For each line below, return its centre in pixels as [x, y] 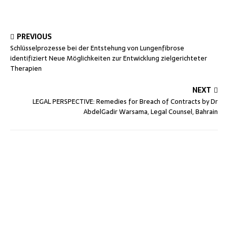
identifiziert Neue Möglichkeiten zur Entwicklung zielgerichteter [109, 58]
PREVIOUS [34, 37]
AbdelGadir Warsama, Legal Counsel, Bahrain [151, 112]
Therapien [26, 68]
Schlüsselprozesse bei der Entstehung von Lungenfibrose [97, 48]
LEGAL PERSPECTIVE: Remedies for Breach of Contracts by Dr [125, 102]
